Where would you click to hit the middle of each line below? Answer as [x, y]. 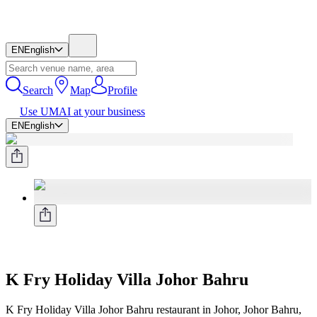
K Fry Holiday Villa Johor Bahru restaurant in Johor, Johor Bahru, [154, 309]
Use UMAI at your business [82, 111]
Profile [122, 90]
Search [38, 90]
